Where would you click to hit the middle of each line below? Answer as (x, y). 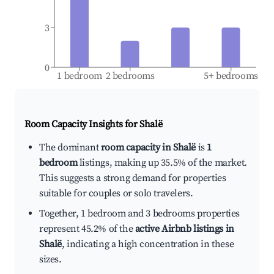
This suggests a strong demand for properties (133, 178)
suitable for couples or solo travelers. (116, 194)
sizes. (50, 260)
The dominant (70, 148)
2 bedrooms (130, 76)
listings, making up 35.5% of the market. (162, 163)
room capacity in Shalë (148, 148)
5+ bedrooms (231, 76)
